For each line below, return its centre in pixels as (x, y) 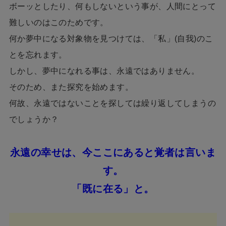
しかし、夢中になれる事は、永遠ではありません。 (104, 71)
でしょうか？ (34, 120)
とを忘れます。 (38, 55)
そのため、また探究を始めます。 (71, 87)
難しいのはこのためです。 (59, 23)
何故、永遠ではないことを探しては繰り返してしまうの (112, 103)
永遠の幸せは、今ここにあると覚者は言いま (113, 153)
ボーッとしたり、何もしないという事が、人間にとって (112, 7)
